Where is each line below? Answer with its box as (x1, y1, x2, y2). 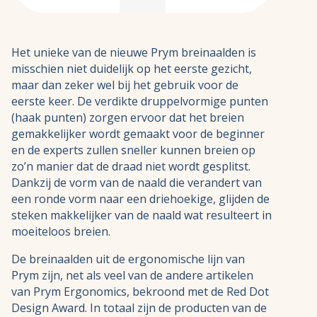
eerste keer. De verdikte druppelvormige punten (11, 93, 268, 110)
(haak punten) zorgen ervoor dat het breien (11, 110, 244, 126)
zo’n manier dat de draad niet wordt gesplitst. (11, 158, 250, 175)
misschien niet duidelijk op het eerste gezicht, (11, 61, 252, 77)
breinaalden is (178, 45, 256, 61)
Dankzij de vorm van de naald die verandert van (11, 175, 262, 191)
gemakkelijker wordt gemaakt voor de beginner (11, 126, 265, 142)
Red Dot (226, 284, 269, 300)
